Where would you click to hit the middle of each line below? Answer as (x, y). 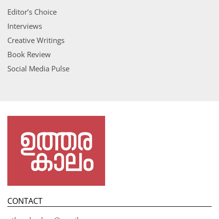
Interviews (25, 26)
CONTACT (25, 201)
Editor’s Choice (32, 12)
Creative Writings (36, 40)
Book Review (29, 55)
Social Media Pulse (38, 69)
